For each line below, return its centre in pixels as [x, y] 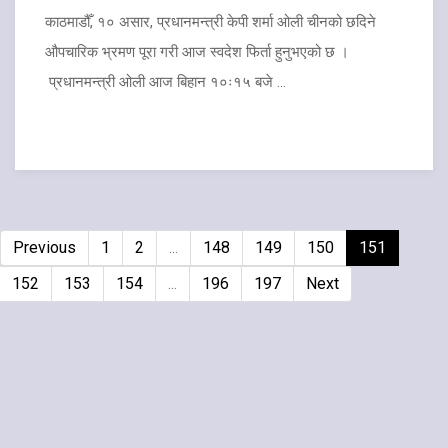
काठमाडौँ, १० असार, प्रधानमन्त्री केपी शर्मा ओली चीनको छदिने [210, 21]
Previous [44, 248]
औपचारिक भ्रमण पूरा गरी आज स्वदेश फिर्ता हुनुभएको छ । [197, 51]
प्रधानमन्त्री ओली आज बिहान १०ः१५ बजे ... [165, 81]
